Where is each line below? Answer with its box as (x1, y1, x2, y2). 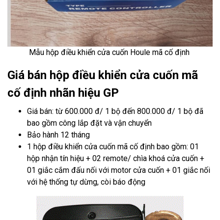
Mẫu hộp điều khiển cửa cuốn (28, 48, 130, 57)
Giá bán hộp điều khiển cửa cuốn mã (7, 68, 198, 82)
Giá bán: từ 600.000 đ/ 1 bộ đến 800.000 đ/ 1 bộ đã (27, 107, 203, 116)
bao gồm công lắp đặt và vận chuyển (27, 118, 152, 128)
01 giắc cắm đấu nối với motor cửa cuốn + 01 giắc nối (27, 165, 210, 175)
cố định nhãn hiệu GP (7, 86, 119, 100)
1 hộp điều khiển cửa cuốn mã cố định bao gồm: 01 (27, 142, 199, 151)
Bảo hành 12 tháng (27, 130, 90, 139)
